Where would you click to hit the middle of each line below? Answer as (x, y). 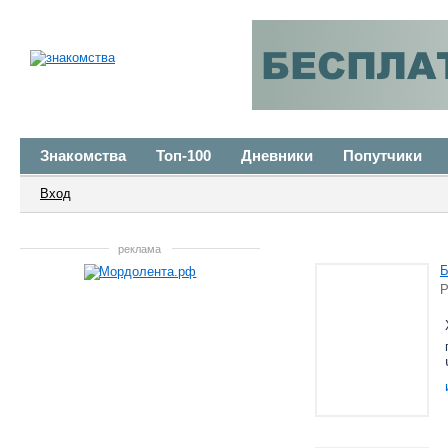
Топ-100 (183, 155)
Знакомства (83, 155)
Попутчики (382, 155)
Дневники (277, 155)
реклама (140, 249)
